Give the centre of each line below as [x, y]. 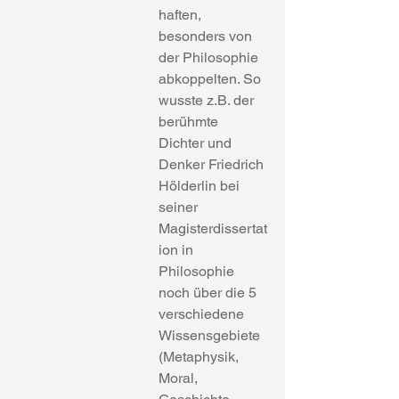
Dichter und [197, 143]
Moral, [180, 378]
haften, [182, 15]
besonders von [207, 36]
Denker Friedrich [213, 164]
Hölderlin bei [201, 186]
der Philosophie [210, 57]
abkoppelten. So [212, 79]
